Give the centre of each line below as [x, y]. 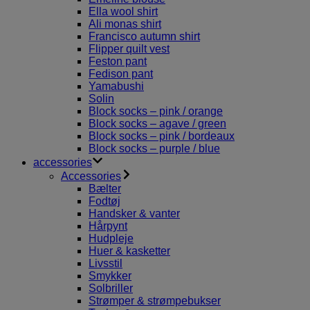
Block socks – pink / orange [156, 111]
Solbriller [111, 288]
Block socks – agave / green [157, 124]
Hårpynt [108, 226]
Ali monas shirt [125, 24]
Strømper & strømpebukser [155, 301]
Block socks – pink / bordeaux [162, 136]
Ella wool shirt [123, 11]
